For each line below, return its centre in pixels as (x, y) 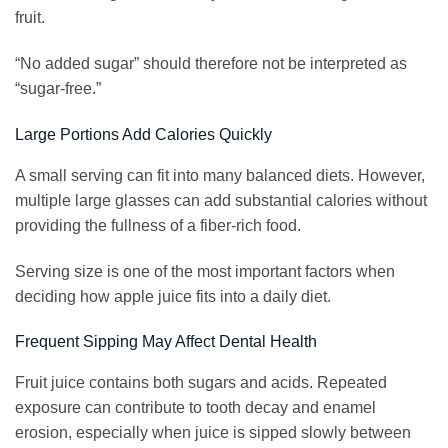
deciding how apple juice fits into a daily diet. (173, 296)
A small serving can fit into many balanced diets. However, (220, 175)
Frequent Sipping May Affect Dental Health (166, 342)
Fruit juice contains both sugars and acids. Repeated (201, 383)
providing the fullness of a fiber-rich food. (158, 225)
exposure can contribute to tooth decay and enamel (195, 408)
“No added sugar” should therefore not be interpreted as (211, 63)
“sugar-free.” (58, 88)
